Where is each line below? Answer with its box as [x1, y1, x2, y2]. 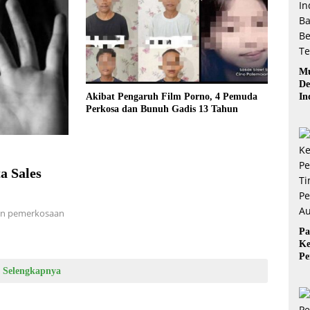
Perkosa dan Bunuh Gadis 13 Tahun [86, 103, 238, 114]
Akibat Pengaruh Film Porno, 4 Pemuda [86, 91, 257, 102]
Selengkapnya [2, 265, 61, 276]
